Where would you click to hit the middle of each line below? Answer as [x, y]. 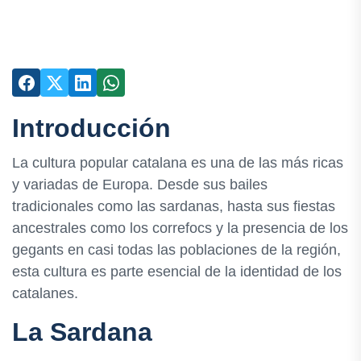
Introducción [91, 128]
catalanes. [45, 294]
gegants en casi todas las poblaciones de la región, [176, 250]
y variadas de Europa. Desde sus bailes [140, 185]
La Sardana [82, 332]
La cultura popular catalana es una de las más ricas [178, 163]
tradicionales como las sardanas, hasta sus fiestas [174, 207]
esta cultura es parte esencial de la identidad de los [177, 272]
